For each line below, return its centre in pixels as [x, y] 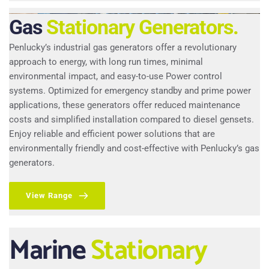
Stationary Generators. [142, 27]
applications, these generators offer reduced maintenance [125, 105]
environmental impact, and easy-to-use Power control [116, 77]
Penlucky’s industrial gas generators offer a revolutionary [123, 48]
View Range [49, 196]
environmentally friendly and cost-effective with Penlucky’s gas [134, 149]
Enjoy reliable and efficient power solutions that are [112, 134]
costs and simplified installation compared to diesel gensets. [131, 120]
